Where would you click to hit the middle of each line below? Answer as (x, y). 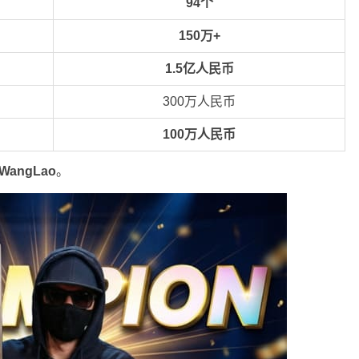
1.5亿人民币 (199, 69)
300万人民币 (199, 102)
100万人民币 (199, 135)
